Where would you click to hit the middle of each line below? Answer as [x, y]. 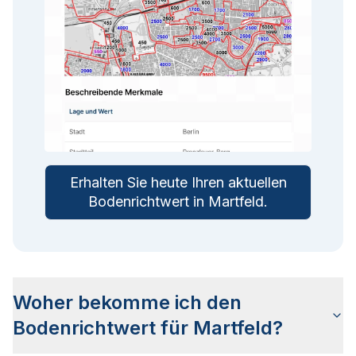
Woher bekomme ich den [127, 303]
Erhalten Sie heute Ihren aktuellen [178, 183]
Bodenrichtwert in [148, 202]
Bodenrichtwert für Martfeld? [148, 328]
